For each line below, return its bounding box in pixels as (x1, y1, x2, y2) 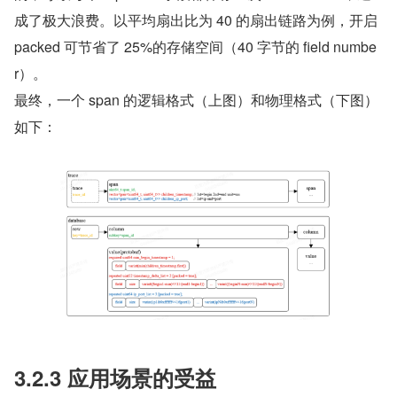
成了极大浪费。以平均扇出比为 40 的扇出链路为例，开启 (14, 10, 378, 31)
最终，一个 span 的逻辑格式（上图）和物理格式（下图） (14, 90, 378, 111)
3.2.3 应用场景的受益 (14, 362, 216, 393)
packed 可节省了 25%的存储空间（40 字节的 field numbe (14, 36, 377, 58)
